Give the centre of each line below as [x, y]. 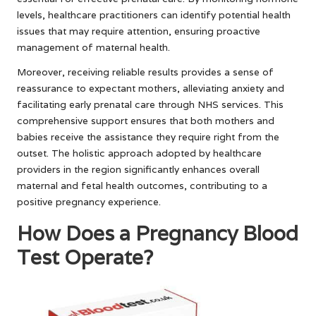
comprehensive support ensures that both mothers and [146, 120]
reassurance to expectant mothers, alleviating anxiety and [151, 88]
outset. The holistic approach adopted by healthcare [139, 153]
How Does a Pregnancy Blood [158, 233]
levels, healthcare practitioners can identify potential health [154, 14]
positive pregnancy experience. [89, 201]
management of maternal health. [93, 47]
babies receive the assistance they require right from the [148, 136]
